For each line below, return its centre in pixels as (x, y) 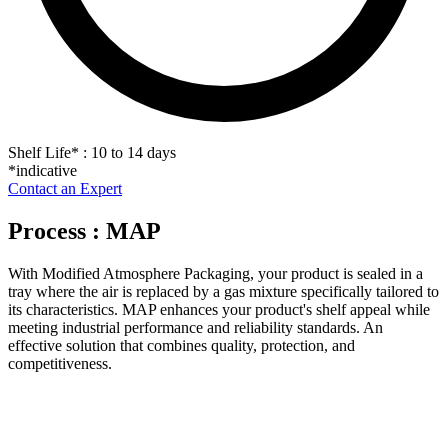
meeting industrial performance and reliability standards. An (195, 327)
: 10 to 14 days (127, 152)
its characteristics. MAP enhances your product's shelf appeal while (219, 309)
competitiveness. (60, 363)
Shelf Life (39, 152)
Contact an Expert (65, 188)
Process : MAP (84, 230)
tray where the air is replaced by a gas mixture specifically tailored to (223, 291)
